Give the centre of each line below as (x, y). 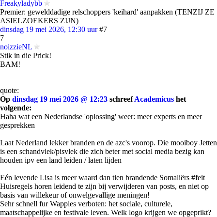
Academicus (154, 99)
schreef (121, 99)
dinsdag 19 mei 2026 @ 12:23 (60, 99)
